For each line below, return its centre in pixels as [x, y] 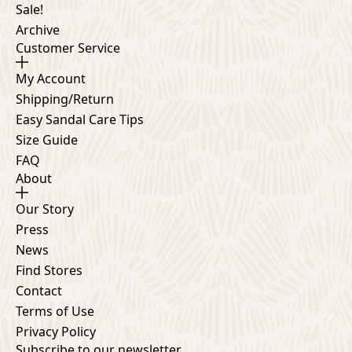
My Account [51, 78]
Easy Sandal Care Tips [80, 119]
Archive [38, 29]
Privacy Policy [56, 331]
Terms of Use [55, 311]
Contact [39, 290]
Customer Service [68, 48]
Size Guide [47, 139]
